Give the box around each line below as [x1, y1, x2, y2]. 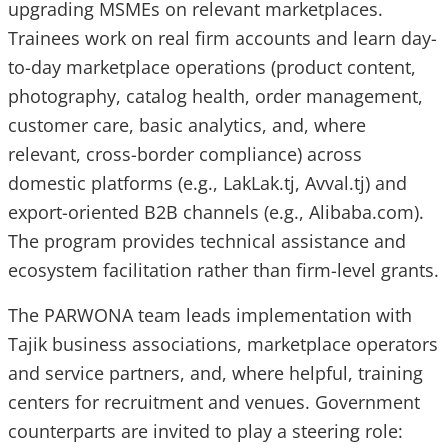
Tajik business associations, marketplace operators [8, 332, 438, 357]
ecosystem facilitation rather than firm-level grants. [8, 258, 439, 283]
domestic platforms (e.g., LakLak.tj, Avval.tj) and [8, 171, 407, 196]
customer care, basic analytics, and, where [8, 113, 366, 138]
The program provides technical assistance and [8, 229, 406, 254]
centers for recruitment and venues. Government [8, 390, 420, 415]
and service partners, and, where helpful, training [8, 361, 423, 386]
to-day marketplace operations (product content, [8, 55, 416, 80]
